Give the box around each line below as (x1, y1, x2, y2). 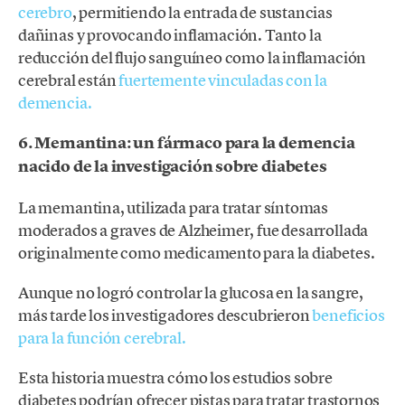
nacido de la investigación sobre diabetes (18, 155, 327, 178)
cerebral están (18, 70, 119, 91)
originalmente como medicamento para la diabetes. (18, 241, 375, 263)
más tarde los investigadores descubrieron (18, 304, 313, 325)
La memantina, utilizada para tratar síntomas (18, 196, 329, 218)
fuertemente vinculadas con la (118, 70, 328, 91)
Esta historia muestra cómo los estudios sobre (18, 366, 333, 388)
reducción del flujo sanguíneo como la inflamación (18, 47, 367, 69)
